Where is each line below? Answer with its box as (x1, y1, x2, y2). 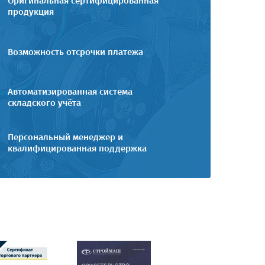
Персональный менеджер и (8, 131, 123, 143)
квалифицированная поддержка (8, 143, 147, 154)
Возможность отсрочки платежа (8, 46, 143, 57)
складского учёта (8, 97, 81, 108)
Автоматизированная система (8, 86, 132, 97)
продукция (8, 6, 54, 17)
